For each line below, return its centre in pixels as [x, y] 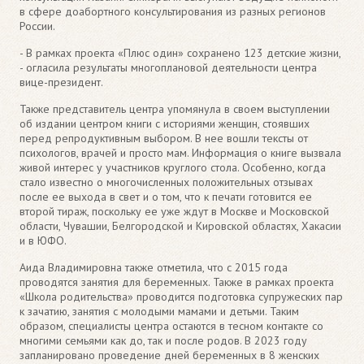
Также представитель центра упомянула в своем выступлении [175, 108]
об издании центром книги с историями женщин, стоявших [165, 123]
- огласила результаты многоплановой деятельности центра [168, 67]
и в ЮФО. [43, 240]
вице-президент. [61, 82]
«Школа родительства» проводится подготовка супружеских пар [181, 296]
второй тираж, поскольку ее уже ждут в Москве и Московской [174, 211]
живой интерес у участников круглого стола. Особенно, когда [173, 167]
